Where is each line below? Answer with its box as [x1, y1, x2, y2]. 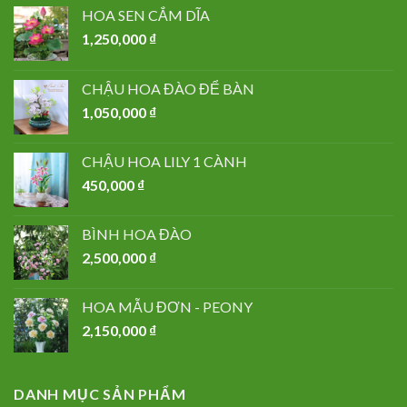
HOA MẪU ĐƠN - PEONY [82, 298, 253, 316]
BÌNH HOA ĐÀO [82, 225, 192, 243]
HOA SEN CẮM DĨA [82, 6, 210, 25]
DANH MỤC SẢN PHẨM [14, 385, 186, 403]
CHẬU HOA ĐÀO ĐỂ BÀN [82, 80, 254, 98]
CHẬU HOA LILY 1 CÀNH [82, 153, 247, 171]
